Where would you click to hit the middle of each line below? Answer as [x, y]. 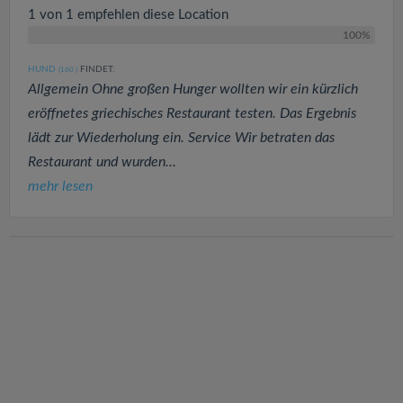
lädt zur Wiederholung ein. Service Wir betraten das [181, 138]
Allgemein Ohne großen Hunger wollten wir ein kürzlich [193, 90]
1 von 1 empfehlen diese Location [128, 15]
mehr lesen [60, 187]
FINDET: [96, 70]
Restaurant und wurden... [102, 162]
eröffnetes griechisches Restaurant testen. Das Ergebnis [192, 114]
